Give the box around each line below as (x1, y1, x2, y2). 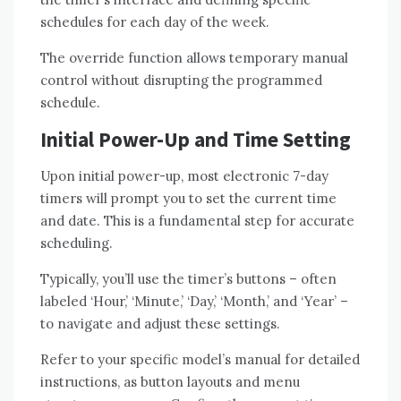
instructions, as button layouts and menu (40, 373, 300, 391)
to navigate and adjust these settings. (40, 315, 280, 333)
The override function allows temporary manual (40, 49, 348, 67)
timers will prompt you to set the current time (40, 190, 337, 208)
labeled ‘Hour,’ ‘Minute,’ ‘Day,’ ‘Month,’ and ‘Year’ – (40, 293, 348, 311)
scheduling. (40, 235, 113, 252)
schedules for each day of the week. (40, 13, 269, 31)
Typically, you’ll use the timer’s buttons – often (40, 270, 337, 288)
